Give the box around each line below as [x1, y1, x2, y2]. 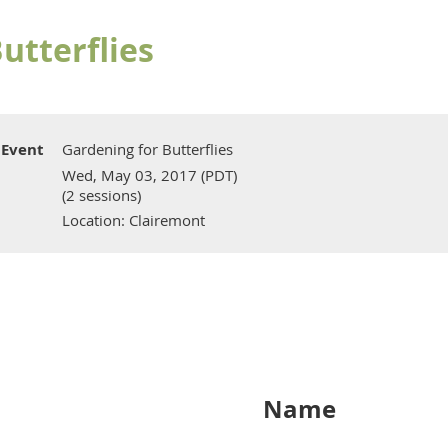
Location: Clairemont [62, 210, 205, 230]
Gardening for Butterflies [62, 139, 233, 159]
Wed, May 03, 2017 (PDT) [62, 165, 237, 185]
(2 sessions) [62, 185, 141, 205]
